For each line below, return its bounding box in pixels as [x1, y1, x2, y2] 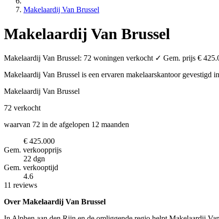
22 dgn [23, 154, 45, 163]
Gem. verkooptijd [4, 163, 58, 172]
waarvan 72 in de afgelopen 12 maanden [4, 120, 129, 129]
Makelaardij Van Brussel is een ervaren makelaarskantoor [4, 70, 182, 79]
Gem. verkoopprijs [4, 146, 62, 154]
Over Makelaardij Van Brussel [4, 197, 106, 206]
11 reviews [4, 181, 37, 190]
